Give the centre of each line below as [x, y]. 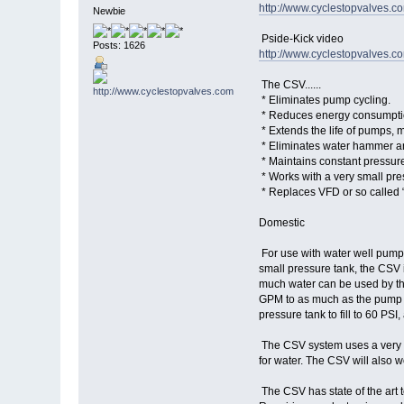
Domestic [281, 223]
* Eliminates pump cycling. [324, 101]
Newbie [110, 11]
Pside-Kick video [301, 39]
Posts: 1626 [119, 45]
